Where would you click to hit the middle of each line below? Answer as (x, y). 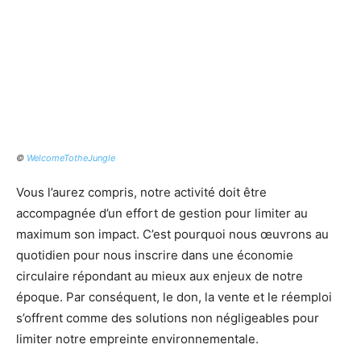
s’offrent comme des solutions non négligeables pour (168, 318)
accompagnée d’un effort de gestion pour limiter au (162, 214)
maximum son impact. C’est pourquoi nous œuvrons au (172, 234)
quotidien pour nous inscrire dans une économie (155, 255)
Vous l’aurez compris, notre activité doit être (141, 193)
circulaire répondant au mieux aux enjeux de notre (160, 276)
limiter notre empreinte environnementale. (137, 339)
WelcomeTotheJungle (71, 158)
